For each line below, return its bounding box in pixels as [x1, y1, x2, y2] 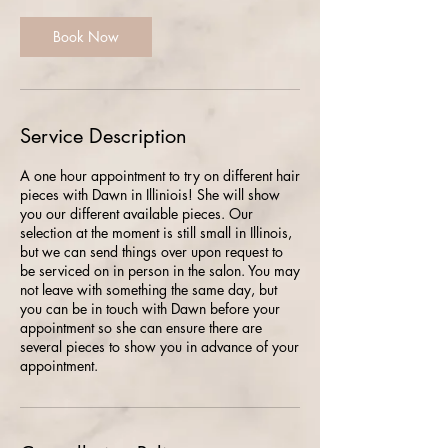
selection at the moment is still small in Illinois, [20, 223, 292, 242]
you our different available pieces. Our [20, 204, 253, 223]
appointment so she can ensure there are [20, 318, 262, 337]
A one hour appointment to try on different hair [20, 166, 300, 185]
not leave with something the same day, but [20, 280, 277, 299]
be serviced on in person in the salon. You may [20, 261, 300, 280]
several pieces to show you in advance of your [20, 337, 299, 356]
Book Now [53, 27, 119, 46]
